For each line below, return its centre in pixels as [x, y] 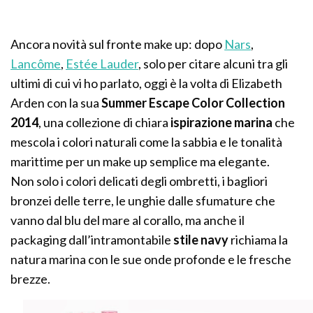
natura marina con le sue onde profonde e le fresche [151, 259]
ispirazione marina [223, 122]
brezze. [30, 278]
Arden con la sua [56, 102]
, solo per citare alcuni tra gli [213, 63]
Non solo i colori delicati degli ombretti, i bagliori [139, 181]
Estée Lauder [102, 63]
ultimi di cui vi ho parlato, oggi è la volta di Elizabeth [147, 83]
